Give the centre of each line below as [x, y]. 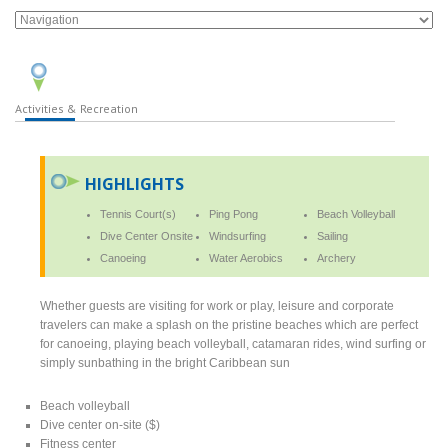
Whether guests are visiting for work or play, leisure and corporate [217, 305]
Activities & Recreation [76, 108]
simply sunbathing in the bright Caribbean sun [165, 362]
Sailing [333, 235]
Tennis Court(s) [138, 213]
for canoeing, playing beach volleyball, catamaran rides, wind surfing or [233, 343]
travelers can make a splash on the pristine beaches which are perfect [229, 324]
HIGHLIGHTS [135, 183]
